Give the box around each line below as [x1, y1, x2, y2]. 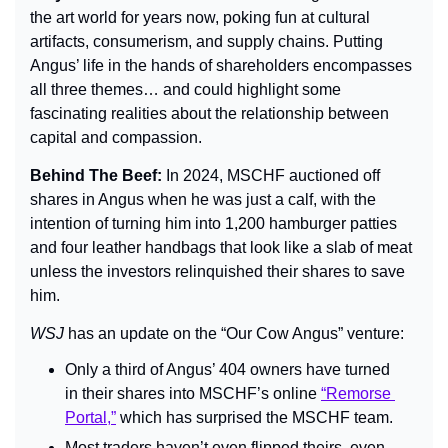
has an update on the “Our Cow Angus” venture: [68, 325, 404, 343]
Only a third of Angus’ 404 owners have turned [65, 361, 390, 379]
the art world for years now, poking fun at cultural [30, 9, 370, 27]
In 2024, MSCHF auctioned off [166, 167, 380, 185]
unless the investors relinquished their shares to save [30, 263, 405, 281]
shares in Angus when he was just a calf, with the [30, 191, 376, 209]
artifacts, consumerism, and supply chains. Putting [30, 33, 383, 51]
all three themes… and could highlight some [30, 81, 341, 99]
